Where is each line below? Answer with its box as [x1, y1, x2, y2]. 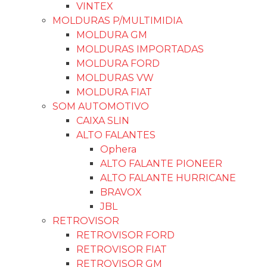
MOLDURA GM [76, 29, 147, 41]
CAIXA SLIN [76, 115, 129, 126]
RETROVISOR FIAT [76, 244, 167, 255]
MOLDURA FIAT [76, 86, 152, 98]
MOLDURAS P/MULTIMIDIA [52, 15, 182, 26]
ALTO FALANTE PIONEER [100, 158, 222, 169]
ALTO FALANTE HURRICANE [100, 172, 236, 184]
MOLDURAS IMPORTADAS [76, 44, 204, 55]
